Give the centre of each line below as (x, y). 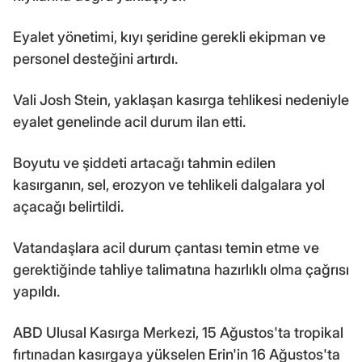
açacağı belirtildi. (68, 206)
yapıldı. (36, 291)
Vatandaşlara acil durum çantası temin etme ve (166, 247)
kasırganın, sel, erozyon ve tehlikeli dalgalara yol (169, 184)
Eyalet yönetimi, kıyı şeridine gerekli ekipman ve (169, 36)
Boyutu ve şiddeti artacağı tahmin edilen (144, 162)
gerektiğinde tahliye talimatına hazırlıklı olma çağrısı (181, 269)
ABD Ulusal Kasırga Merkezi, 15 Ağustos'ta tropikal (178, 332)
